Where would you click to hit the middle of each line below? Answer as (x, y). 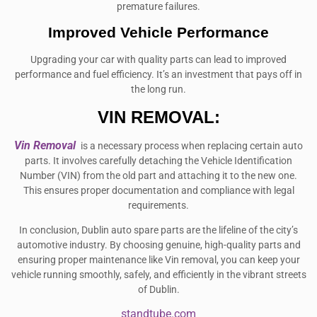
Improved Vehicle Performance (158, 33)
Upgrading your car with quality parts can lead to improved (158, 60)
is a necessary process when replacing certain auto (191, 146)
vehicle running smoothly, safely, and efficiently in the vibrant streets (158, 275)
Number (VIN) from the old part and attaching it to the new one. (158, 175)
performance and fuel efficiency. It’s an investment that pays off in (158, 75)
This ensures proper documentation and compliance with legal (158, 190)
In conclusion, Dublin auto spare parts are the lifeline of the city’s (158, 230)
